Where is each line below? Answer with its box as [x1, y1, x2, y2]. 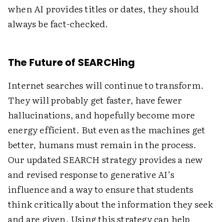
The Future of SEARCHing [8, 55, 135, 70]
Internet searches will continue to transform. [8, 78, 204, 92]
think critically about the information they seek [8, 197, 214, 211]
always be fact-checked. [8, 17, 111, 31]
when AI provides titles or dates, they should [8, 2, 199, 16]
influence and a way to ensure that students [8, 182, 194, 196]
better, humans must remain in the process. [8, 138, 197, 152]
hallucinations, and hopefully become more [8, 108, 195, 122]
